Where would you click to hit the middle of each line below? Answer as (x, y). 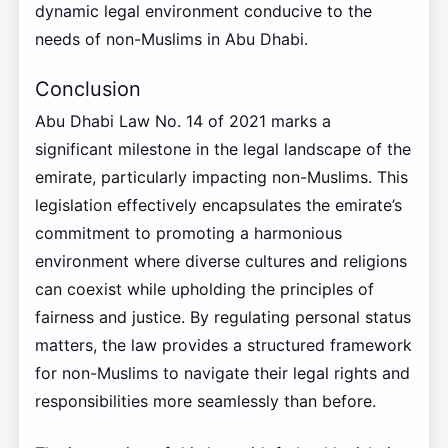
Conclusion (87, 88)
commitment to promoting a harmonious (188, 233)
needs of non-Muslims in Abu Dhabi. (171, 38)
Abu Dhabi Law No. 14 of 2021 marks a (182, 121)
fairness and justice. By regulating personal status (222, 317)
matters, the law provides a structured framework (223, 345)
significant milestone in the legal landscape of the (222, 149)
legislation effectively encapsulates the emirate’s (218, 205)
